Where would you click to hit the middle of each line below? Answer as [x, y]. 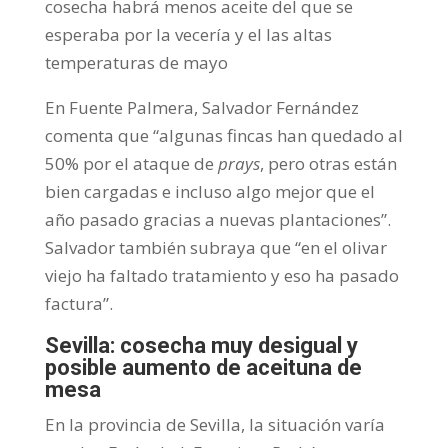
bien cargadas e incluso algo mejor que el [209, 191]
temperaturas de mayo [136, 62]
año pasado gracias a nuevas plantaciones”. [217, 219]
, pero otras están [328, 163]
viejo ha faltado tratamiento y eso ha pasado [221, 275]
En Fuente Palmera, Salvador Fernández [201, 107]
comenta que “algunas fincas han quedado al [223, 135]
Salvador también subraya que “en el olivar [215, 247]
